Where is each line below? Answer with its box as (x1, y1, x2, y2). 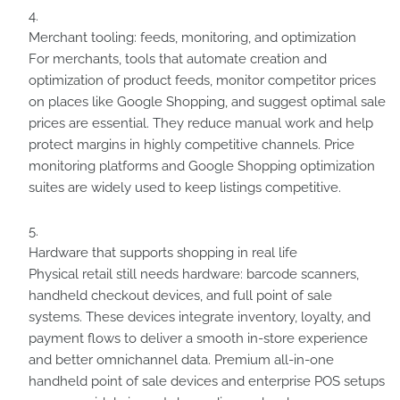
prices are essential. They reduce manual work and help (29, 115, 373, 131)
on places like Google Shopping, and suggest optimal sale (29, 94, 386, 110)
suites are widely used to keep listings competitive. (29, 179, 345, 196)
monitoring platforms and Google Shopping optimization (29, 158, 375, 174)
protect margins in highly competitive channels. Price (29, 137, 354, 153)
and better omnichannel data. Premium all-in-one (29, 352, 334, 368)
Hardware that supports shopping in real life (29, 245, 297, 261)
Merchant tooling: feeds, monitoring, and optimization (29, 29, 356, 46)
